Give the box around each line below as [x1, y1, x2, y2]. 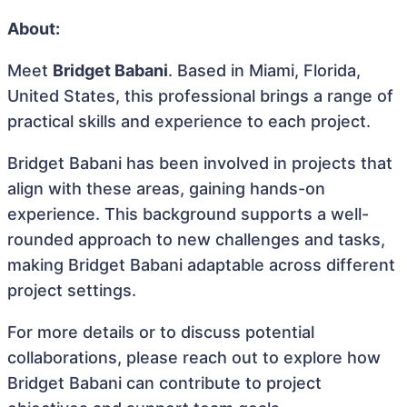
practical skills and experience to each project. [7, 112, 371, 131]
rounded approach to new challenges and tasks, [7, 230, 385, 249]
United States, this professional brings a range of [7, 86, 393, 105]
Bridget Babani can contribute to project [7, 373, 322, 392]
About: [7, 19, 60, 38]
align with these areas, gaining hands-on [7, 179, 325, 198]
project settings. [7, 281, 136, 300]
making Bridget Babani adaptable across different [7, 255, 395, 274]
